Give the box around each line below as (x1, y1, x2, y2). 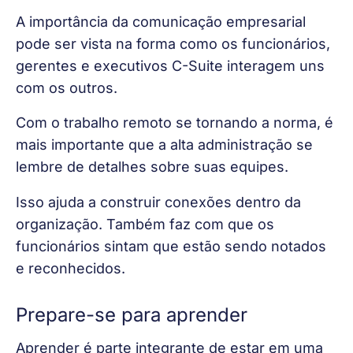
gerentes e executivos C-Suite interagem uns (16, 58, 329, 75)
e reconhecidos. (16, 259, 125, 277)
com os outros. (16, 80, 117, 97)
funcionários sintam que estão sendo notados (16, 237, 330, 255)
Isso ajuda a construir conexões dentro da (16, 193, 305, 210)
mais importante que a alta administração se (16, 136, 317, 154)
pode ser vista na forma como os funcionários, (16, 35, 334, 53)
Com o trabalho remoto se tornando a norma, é (16, 114, 337, 132)
